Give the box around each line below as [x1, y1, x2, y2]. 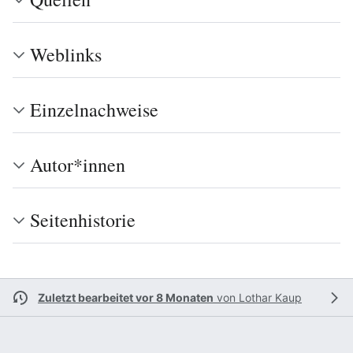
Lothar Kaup [239, 291, 302, 305]
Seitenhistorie [30, 207, 136, 233]
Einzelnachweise [30, 97, 158, 123]
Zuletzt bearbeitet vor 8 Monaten [38, 291, 214, 305]
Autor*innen [30, 152, 125, 178]
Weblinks [30, 42, 102, 68]
